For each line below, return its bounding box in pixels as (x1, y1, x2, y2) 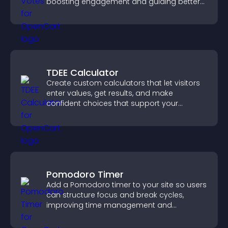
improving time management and (46, 200, 172, 210)
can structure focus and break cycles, (46, 190, 184, 200)
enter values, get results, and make (46, 88, 173, 98)
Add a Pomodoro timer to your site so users (46, 180, 207, 190)
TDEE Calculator (46, 66, 119, 79)
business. (46, 108, 80, 119)
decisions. (46, 7, 83, 17)
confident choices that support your (46, 98, 178, 108)
